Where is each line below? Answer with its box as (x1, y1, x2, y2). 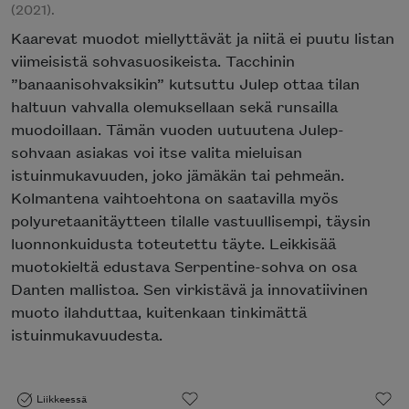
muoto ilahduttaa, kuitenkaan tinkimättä (11, 300, 307, 321)
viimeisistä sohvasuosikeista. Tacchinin (11, 49, 295, 70)
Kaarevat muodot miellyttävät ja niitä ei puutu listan (11, 26, 394, 47)
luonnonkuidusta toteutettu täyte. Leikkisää (11, 232, 336, 253)
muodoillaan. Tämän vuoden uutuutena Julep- (11, 118, 344, 139)
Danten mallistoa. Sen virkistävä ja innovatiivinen (11, 278, 368, 299)
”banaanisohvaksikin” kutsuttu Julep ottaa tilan (11, 72, 360, 93)
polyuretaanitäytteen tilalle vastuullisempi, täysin (11, 209, 371, 230)
